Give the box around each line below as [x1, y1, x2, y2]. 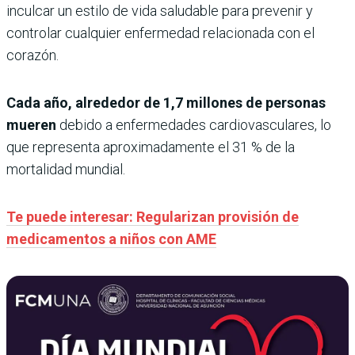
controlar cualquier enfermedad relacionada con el [6, 24, 315, 41]
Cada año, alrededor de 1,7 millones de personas [6, 94, 326, 111]
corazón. [6, 46, 59, 63]
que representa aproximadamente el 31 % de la [6, 138, 295, 155]
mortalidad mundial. [6, 160, 125, 177]
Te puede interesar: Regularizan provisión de [6, 208, 299, 225]
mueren [6, 116, 56, 133]
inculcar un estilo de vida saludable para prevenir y [6, 2, 313, 19]
